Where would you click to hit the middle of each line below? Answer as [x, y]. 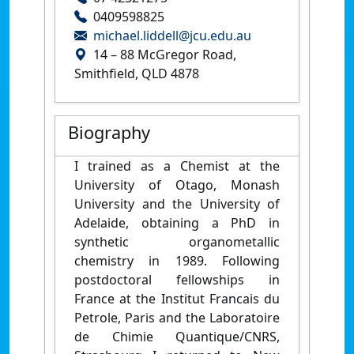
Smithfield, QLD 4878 [137, 73]
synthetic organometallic [177, 241]
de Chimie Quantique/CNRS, [177, 336]
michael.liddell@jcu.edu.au [172, 35]
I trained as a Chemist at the [177, 166]
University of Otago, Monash [177, 185]
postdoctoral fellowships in [177, 279]
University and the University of [177, 203]
